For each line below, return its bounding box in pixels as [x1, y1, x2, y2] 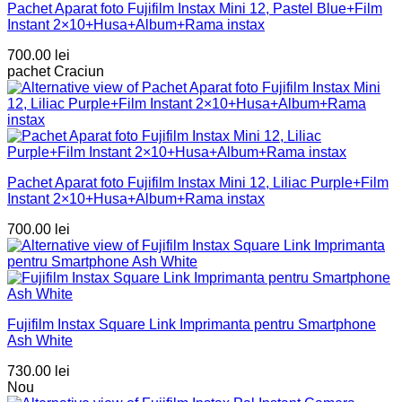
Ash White [7, 333, 73, 349]
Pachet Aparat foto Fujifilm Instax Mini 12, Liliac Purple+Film [7, 175, 389, 191]
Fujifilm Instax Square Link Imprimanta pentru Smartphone [7, 317, 376, 333]
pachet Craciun [7, 64, 104, 80]
